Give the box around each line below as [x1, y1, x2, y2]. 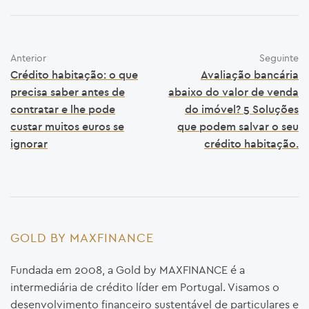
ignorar [10, 136, 48, 150]
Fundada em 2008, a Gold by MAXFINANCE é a [10, 263, 245, 277]
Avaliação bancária [201, 67, 299, 81]
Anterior [10, 51, 46, 64]
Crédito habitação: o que [10, 67, 138, 81]
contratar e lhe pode [10, 101, 115, 116]
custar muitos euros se [10, 119, 124, 133]
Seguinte [259, 51, 299, 64]
